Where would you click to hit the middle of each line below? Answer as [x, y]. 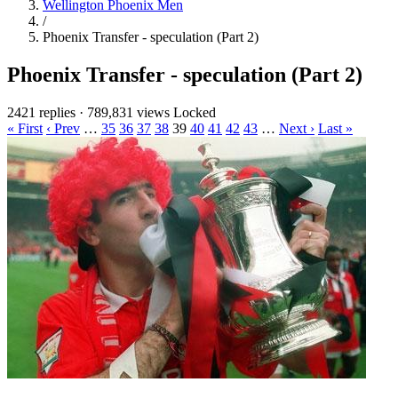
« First [25, 128]
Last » [335, 128]
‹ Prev [63, 128]
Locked [195, 112]
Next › [297, 128]
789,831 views [128, 112]
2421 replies [41, 112]
